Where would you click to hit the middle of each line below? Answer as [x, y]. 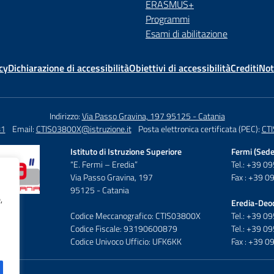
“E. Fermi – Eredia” [104, 164]
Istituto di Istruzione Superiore [126, 151]
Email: [24, 129]
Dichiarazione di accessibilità [68, 68]
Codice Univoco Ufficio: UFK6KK [126, 241]
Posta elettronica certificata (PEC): [200, 129]
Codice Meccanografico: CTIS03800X [136, 216]
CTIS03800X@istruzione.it [83, 129]
